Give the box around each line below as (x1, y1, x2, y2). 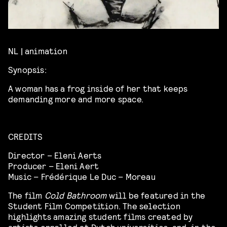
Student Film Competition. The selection (8, 200, 180, 211)
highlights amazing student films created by (8, 211, 193, 222)
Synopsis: (8, 64, 47, 75)
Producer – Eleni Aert (8, 160, 99, 171)
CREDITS (8, 131, 43, 142)
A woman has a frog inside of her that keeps (8, 83, 188, 94)
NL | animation (8, 45, 67, 56)
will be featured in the (106, 190, 206, 201)
